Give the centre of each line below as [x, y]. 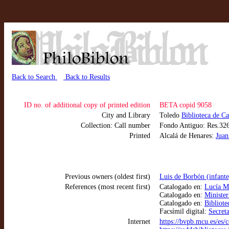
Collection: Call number [116, 125]
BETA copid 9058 [186, 105]
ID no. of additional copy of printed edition [87, 105]
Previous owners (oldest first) [108, 177]
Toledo [170, 115]
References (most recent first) [108, 187]
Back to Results [87, 77]
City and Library [126, 115]
